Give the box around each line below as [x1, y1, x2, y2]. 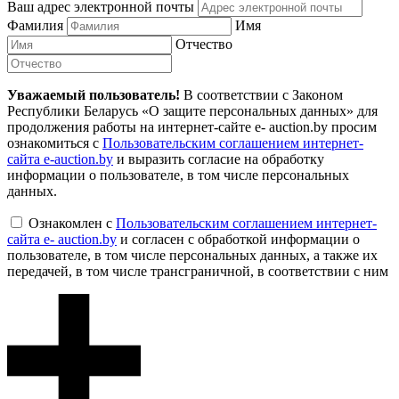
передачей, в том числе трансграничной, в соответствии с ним [7, 263, 388, 279]
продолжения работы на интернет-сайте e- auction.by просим [7, 118, 377, 134]
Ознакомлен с [28, 215, 116, 231]
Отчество [175, 36, 232, 52]
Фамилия [7, 17, 63, 33]
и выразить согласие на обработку [113, 151, 324, 167]
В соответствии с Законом [180, 86, 343, 102]
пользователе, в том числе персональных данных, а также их [7, 247, 378, 263]
